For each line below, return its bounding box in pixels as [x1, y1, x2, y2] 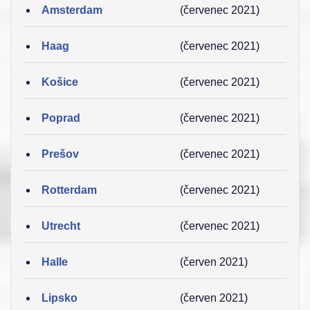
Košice [42, 76, 78, 88]
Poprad [42, 112, 80, 124]
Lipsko [42, 292, 77, 304]
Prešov [42, 148, 79, 160]
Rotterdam [42, 184, 97, 196]
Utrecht [42, 220, 80, 232]
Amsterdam [42, 4, 102, 16]
